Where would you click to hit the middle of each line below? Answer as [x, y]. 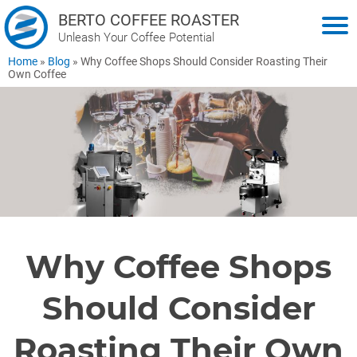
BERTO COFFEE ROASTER [149, 20]
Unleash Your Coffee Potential [136, 37]
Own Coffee [37, 74]
